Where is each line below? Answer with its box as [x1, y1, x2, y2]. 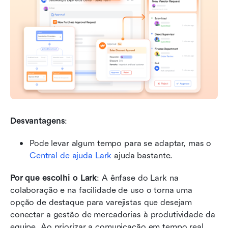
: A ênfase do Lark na [97, 173, 179, 183]
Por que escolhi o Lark [10, 173, 97, 183]
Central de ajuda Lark [30, 150, 112, 160]
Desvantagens [10, 116, 65, 126]
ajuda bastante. [111, 150, 173, 160]
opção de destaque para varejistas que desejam [10, 197, 192, 207]
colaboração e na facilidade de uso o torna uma [10, 185, 193, 195]
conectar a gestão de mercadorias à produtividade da [10, 209, 215, 219]
